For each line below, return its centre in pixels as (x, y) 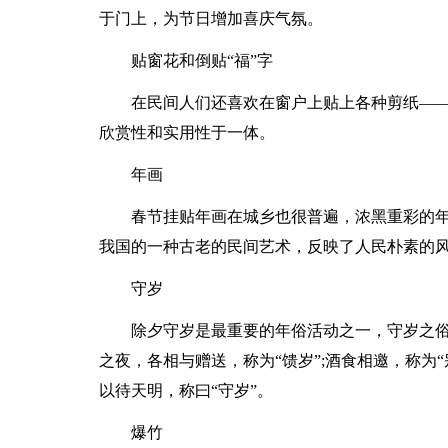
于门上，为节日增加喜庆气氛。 (210, 18)
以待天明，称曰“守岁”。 (185, 390)
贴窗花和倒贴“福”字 (201, 60)
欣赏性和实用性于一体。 (186, 132)
